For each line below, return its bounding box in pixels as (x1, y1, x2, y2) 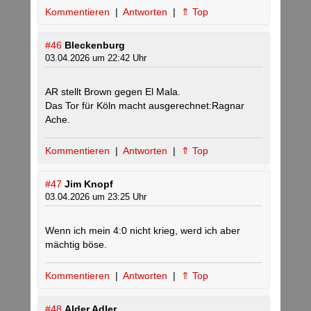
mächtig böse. (45, 239, 107, 251)
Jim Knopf (65, 178, 113, 190)
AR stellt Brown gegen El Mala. (45, 86, 180, 98)
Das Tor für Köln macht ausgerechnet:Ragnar (45, 100, 244, 112)
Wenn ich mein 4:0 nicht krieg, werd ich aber (45, 225, 240, 237)
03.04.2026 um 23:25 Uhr (45, 192, 146, 203)
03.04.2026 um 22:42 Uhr (45, 53, 146, 64)
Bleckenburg (65, 40, 125, 51)
